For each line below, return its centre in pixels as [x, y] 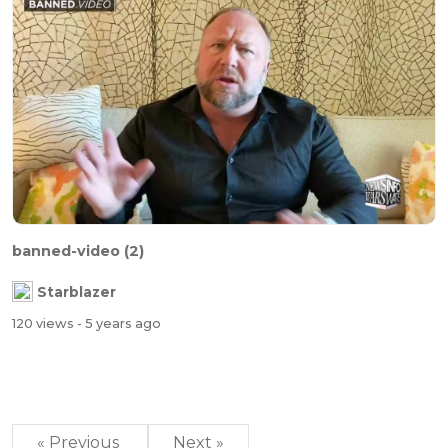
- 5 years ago [119, 324]
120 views [44, 324]
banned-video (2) [78, 250]
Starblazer [76, 291]
